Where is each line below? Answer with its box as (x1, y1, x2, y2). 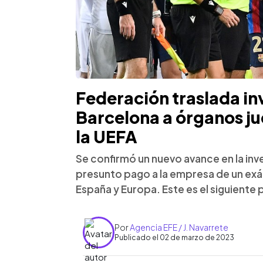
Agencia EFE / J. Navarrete (130, 222, 228, 233)
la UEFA (76, 126, 137, 147)
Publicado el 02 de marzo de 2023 (114, 233, 234, 242)
